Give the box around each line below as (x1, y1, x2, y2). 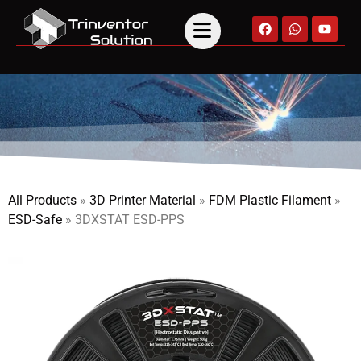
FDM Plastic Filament (209, 193, 331, 208)
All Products (8, 193, 77, 208)
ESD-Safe (8, 212, 62, 227)
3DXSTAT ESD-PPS (75, 212, 185, 227)
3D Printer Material (89, 193, 196, 208)
